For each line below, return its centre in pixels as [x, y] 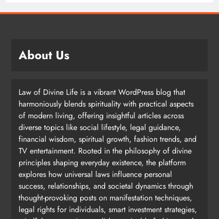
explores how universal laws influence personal [95, 175]
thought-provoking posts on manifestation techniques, [105, 198]
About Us [44, 55]
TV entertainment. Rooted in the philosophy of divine [105, 151]
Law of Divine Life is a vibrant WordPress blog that [102, 92]
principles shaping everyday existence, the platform [102, 163]
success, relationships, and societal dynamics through [106, 186]
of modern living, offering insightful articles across [101, 116]
